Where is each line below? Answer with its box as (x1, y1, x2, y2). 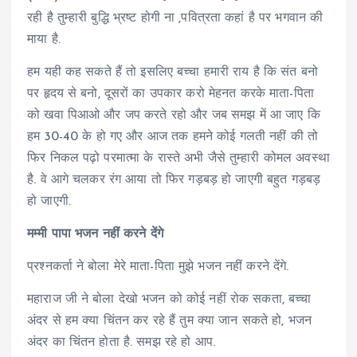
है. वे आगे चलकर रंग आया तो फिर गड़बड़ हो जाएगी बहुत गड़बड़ (27, 173, 321, 186)
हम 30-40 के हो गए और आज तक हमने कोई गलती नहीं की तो (27, 130, 318, 143)
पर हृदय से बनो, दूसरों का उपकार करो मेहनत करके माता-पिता (27, 87, 314, 100)
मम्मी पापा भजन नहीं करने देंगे (27, 228, 163, 241)
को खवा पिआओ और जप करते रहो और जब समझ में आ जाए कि (27, 108, 320, 122)
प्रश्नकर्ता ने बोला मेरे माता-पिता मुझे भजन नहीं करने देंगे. (27, 261, 289, 274)
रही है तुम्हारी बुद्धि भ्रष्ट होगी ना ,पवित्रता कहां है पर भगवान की (27, 11, 324, 25)
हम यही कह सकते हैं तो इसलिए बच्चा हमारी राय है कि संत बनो (27, 65, 318, 79)
